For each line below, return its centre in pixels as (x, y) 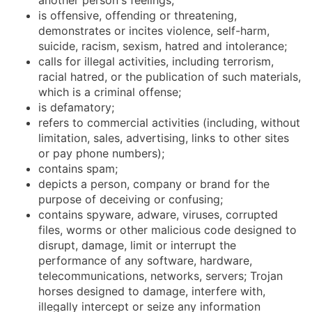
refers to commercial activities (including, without (169, 122)
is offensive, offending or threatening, (138, 15)
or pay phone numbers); (101, 153)
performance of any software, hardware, (145, 260)
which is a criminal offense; (110, 92)
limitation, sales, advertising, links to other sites (164, 138)
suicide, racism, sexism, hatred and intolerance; (163, 46)
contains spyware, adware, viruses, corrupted (158, 214)
